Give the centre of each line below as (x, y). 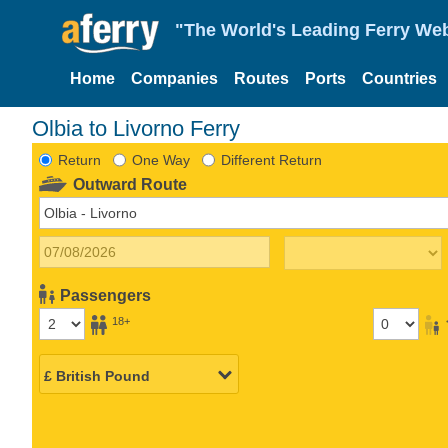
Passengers (106, 295)
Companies (174, 78)
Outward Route (130, 184)
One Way (160, 159)
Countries (399, 78)
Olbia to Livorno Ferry (136, 128)
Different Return (271, 159)
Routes (261, 78)
